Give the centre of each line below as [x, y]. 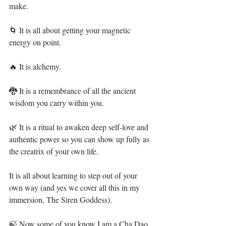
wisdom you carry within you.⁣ [56, 103]
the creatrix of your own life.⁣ [54, 151]
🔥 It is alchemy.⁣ [35, 66]
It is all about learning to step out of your [74, 175]
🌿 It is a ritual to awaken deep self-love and [80, 127]
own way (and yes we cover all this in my [75, 187]
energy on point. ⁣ [36, 42]
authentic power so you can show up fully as [80, 139]
